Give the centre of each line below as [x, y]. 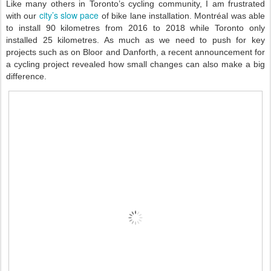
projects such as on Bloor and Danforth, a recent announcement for [135, 52]
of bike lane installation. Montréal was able [182, 16]
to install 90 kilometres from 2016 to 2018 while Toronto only [135, 28]
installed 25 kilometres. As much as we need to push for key [135, 40]
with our [23, 16]
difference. [26, 76]
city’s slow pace [69, 15]
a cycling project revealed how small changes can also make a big [135, 64]
